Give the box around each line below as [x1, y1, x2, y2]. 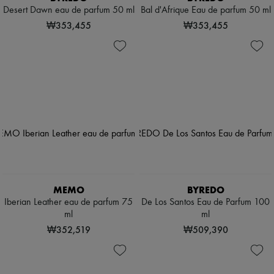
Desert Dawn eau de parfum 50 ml [2, 6, 135, 16]
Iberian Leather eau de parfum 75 [4, 198, 133, 208]
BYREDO [187, 184, 224, 196]
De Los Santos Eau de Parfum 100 [141, 198, 270, 208]
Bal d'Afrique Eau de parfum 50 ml [140, 6, 271, 16]
